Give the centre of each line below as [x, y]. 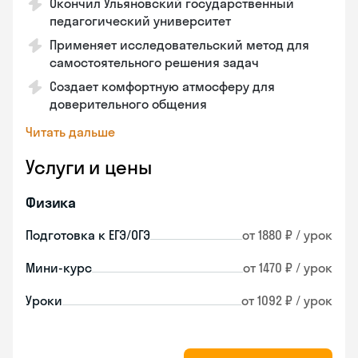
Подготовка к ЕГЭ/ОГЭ [88, 235]
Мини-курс [59, 268]
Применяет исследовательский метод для [179, 45]
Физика [51, 203]
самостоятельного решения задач [154, 62]
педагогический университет [140, 21]
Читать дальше [70, 132]
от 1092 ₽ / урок [287, 300]
